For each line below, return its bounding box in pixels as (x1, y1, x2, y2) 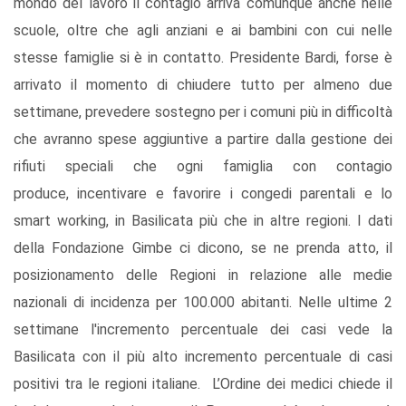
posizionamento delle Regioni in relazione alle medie (14, 266, 392, 285)
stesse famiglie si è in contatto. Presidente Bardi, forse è (14, 49, 392, 67)
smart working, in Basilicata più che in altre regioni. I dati (14, 212, 392, 230)
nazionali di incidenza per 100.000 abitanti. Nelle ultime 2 (14, 294, 392, 312)
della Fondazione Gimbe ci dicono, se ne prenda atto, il (14, 239, 392, 257)
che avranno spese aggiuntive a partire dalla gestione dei (14, 130, 392, 149)
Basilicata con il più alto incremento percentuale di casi (14, 348, 392, 366)
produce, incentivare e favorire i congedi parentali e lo (14, 185, 392, 203)
